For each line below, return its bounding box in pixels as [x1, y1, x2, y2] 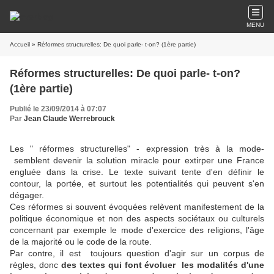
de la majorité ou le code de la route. [10, 237, 152, 246]
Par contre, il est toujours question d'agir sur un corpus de [10, 248, 264, 258]
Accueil [10, 41, 30, 48]
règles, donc [10, 260, 61, 270]
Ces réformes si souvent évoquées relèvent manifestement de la [10, 202, 264, 212]
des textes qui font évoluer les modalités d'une [61, 260, 265, 270]
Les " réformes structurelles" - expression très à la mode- [10, 144, 264, 154]
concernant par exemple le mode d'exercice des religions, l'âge [10, 225, 264, 235]
